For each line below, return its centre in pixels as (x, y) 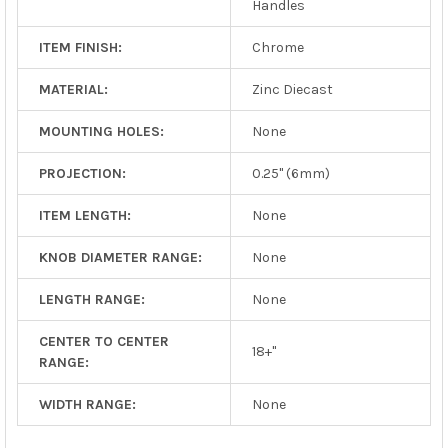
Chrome (277, 47)
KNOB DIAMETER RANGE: (120, 257)
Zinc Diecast (292, 89)
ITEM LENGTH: (84, 215)
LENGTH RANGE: (91, 299)
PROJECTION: (82, 173)
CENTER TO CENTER (103, 341)
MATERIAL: (73, 89)
